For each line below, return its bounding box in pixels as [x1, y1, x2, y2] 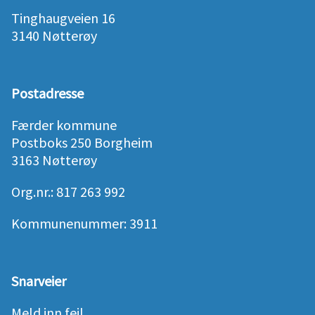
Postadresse [11, 84, 84, 103]
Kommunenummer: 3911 [11, 214, 157, 233]
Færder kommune [11, 116, 117, 134]
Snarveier [11, 272, 66, 290]
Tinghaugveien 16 [11, 9, 115, 27]
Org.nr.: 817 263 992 [11, 183, 125, 201]
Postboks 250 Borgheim [11, 134, 153, 152]
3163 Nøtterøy [11, 151, 97, 169]
